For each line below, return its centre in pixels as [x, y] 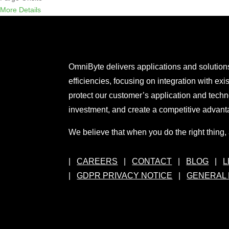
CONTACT [152, 162]
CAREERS [97, 162]
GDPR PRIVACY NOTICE [125, 176]
